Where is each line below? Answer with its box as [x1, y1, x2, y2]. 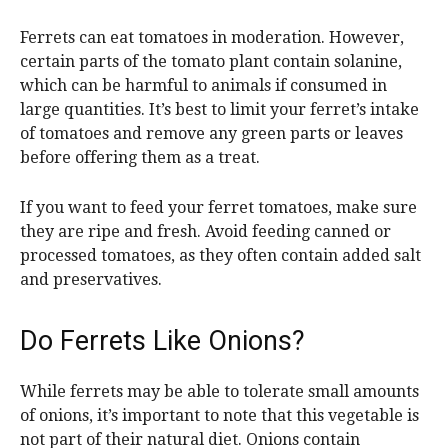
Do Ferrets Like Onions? [20, 325, 305, 358]
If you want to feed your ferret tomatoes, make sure [20, 198, 417, 218]
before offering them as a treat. [20, 148, 260, 168]
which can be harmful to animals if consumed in [20, 76, 387, 96]
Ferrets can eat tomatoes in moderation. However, [20, 28, 404, 48]
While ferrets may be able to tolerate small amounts [20, 382, 419, 402]
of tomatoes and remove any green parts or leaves [20, 124, 403, 144]
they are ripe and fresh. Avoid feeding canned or [20, 222, 391, 242]
